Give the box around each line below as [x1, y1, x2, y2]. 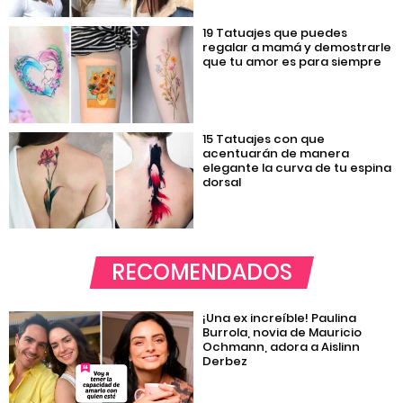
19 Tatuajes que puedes [202, 24, 348, 42]
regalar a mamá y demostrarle [202, 39, 392, 57]
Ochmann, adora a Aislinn [202, 337, 361, 355]
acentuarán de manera [202, 144, 350, 162]
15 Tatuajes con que [202, 130, 326, 148]
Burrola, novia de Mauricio [202, 323, 363, 341]
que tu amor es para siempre [202, 53, 382, 71]
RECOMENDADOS [111, 256, 292, 287]
